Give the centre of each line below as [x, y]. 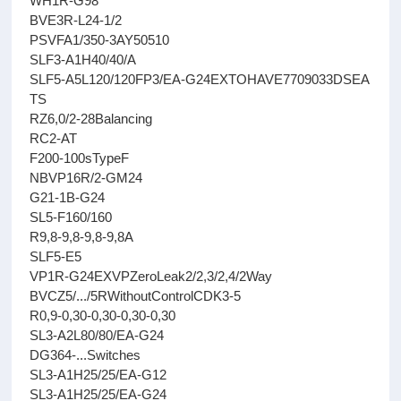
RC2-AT [54, 138]
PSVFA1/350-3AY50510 [100, 40]
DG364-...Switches [85, 355]
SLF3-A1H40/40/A [83, 60]
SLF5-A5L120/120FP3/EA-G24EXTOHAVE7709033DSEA [200, 79]
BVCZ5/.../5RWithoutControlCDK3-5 [136, 296]
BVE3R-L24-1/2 [76, 20]
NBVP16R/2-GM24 [86, 178]
